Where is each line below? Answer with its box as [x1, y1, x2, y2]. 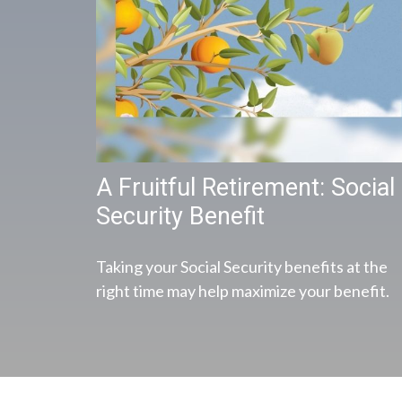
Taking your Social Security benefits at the [96, 257, 388, 277]
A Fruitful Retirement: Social [96, 173, 395, 203]
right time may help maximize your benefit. [96, 281, 389, 301]
